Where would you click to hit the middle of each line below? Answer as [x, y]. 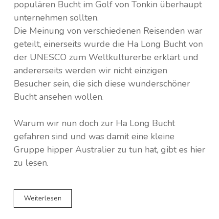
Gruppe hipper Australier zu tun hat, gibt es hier [109, 149]
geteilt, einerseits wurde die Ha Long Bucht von [108, 44]
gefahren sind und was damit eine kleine [94, 136]
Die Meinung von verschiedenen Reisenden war [108, 31]
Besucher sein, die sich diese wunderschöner [102, 83]
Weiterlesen [43, 198]
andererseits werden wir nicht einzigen [90, 70]
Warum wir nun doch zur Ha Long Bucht [94, 123]
